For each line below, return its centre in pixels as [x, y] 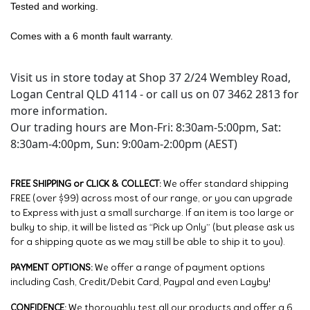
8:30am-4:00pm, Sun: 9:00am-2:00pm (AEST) [124, 144]
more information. [59, 111]
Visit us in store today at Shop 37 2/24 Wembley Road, [151, 78]
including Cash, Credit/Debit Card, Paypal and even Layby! [140, 283]
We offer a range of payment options [179, 268]
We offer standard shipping [226, 185]
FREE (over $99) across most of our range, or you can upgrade [152, 199]
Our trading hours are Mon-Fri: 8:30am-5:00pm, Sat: [146, 128]
